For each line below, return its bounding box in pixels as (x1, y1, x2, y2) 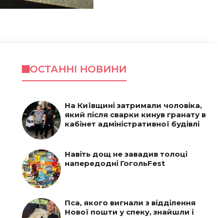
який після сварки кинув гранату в (64, 110, 206, 119)
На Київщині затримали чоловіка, (64, 101, 202, 110)
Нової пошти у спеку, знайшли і (64, 207, 194, 217)
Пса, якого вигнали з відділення (64, 198, 196, 207)
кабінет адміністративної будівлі (64, 119, 200, 128)
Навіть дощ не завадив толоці (64, 149, 187, 159)
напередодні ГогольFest (64, 159, 165, 168)
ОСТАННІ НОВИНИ (29, 63, 127, 75)
